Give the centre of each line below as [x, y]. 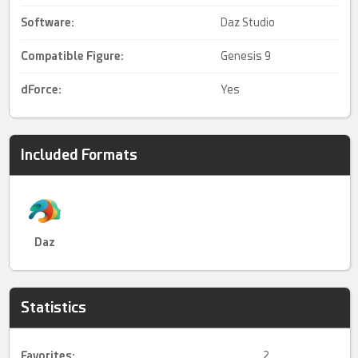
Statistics [54, 308]
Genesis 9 [246, 56]
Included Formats [80, 155]
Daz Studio [248, 23]
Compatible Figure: [73, 56]
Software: [48, 23]
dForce [40, 90]
